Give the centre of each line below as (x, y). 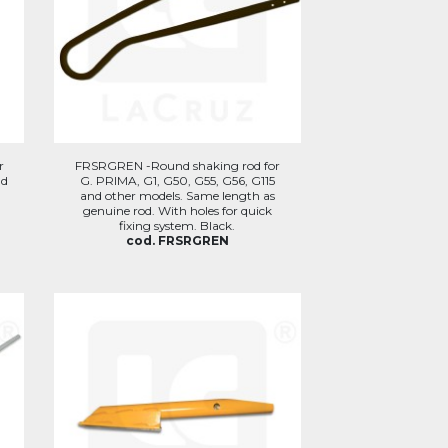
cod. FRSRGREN (177, 240)
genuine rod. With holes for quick (177, 210)
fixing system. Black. (177, 225)
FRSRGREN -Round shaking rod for (177, 165)
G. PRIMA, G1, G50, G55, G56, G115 (177, 180)
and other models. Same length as (177, 195)
